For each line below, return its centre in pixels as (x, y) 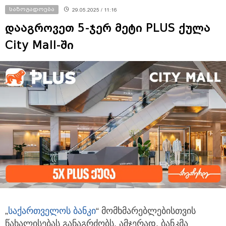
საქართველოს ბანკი (52, 218)
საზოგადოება (32, 16)
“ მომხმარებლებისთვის (146, 218)
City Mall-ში (39, 52)
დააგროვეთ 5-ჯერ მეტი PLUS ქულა (108, 35)
